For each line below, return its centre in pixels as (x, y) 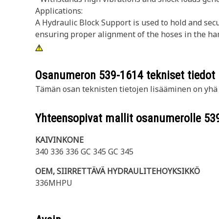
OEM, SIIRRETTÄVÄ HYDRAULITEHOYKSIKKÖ (118, 171)
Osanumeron (67, 75)
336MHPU (54, 183)
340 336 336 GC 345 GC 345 (84, 152)
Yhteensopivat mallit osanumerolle (120, 118)
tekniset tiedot (179, 75)
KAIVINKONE (59, 140)
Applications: (59, 11)
